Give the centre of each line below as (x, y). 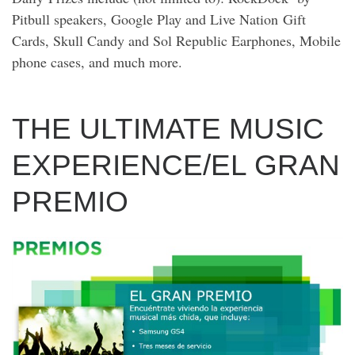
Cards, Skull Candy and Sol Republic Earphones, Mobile (176, 41)
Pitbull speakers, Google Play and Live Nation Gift (159, 19)
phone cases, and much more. (99, 62)
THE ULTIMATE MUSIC (168, 128)
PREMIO (70, 201)
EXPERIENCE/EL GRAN (176, 164)
